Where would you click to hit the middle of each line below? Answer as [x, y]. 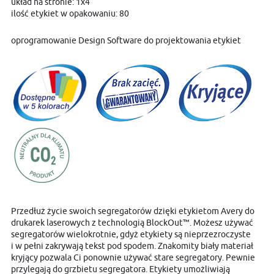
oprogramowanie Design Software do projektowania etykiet [126, 40]
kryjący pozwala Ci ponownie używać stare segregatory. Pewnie [133, 257]
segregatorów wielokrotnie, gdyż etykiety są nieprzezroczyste [131, 234]
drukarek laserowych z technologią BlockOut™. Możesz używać [132, 222]
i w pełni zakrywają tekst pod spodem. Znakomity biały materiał [132, 246]
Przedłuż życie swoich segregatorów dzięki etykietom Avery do [133, 211]
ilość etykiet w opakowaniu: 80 [70, 13]
